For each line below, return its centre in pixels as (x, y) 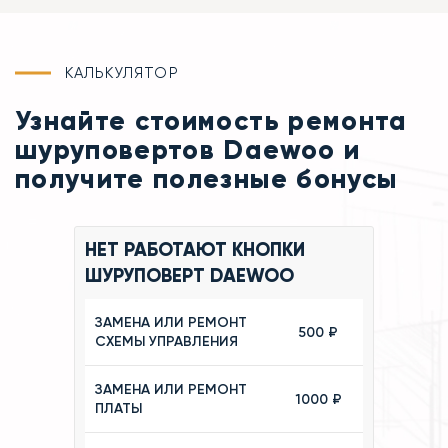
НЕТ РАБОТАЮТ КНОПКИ (195, 250)
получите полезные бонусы (206, 179)
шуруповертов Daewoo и (188, 150)
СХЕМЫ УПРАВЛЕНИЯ (166, 342)
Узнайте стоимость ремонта (211, 121)
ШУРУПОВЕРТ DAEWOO (189, 276)
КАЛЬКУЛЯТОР (122, 72)
